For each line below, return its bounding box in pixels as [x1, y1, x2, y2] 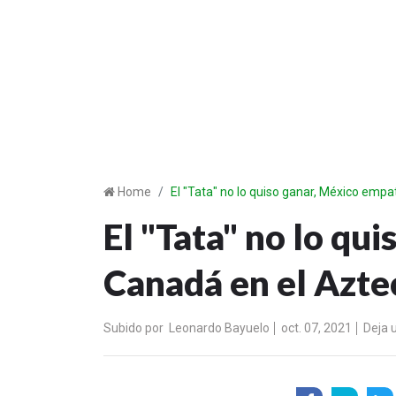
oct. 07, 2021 [278, 320, 352, 335]
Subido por [103, 320, 164, 335]
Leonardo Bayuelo [169, 320, 270, 335]
